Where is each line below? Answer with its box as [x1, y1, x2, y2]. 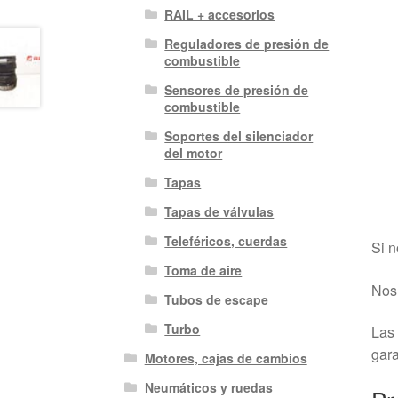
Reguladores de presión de [164, 35, 330, 53]
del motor [164, 144, 223, 163]
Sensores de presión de [164, 81, 309, 99]
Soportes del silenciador [164, 127, 314, 146]
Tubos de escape [164, 291, 269, 309]
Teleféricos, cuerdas [164, 232, 288, 251]
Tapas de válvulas [164, 203, 275, 221]
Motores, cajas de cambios [144, 349, 307, 368]
